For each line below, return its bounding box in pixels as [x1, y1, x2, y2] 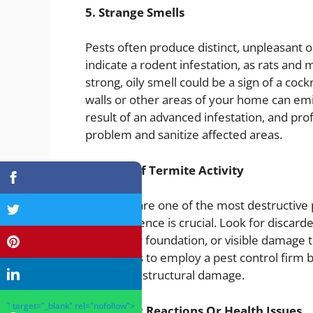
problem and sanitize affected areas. [85, 126, 282, 143]
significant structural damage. [85, 267, 245, 284]
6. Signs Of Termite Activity [85, 161, 244, 178]
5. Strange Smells [85, 3, 184, 20]
